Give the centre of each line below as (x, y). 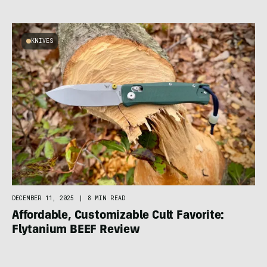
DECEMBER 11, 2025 (43, 198)
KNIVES (42, 41)
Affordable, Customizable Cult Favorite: (118, 217)
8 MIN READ (106, 198)
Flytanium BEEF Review (76, 231)
